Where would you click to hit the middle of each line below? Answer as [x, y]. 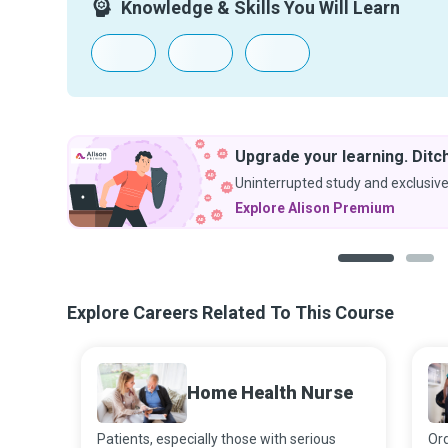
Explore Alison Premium [315, 208]
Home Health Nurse [270, 392]
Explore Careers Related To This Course [230, 312]
